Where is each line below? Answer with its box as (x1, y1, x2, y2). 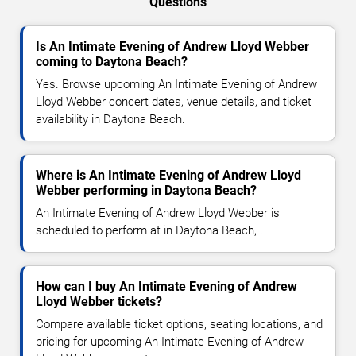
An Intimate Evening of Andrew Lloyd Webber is (36, 205, 280, 220)
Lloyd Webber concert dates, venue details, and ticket (36, 94, 311, 109)
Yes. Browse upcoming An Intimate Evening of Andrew (36, 76, 317, 91)
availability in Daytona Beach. (36, 111, 185, 126)
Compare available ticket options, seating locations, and (36, 316, 323, 331)
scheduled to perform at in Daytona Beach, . (36, 222, 263, 238)
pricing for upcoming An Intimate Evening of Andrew (36, 334, 304, 349)
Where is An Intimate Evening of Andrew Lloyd (36, 167, 301, 183)
